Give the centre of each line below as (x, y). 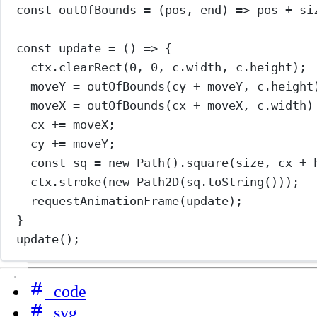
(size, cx (264, 163)
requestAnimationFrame (105, 201)
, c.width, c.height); (232, 68)
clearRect (91, 68)
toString (236, 182)
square (208, 163)
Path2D (158, 182)
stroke (80, 182)
